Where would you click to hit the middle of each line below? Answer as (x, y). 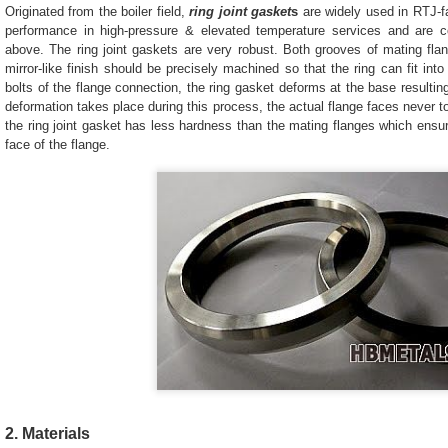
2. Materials (47, 433)
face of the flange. (57, 144)
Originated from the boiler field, (97, 11)
